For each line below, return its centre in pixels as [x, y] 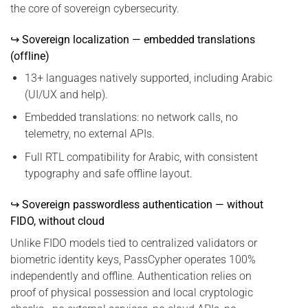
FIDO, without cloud [57, 221]
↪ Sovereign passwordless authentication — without [137, 204]
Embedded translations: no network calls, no [131, 118]
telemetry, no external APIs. [89, 134]
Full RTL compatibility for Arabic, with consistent [141, 157]
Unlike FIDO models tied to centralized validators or [134, 243]
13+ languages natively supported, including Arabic [148, 78]
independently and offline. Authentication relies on [131, 276]
